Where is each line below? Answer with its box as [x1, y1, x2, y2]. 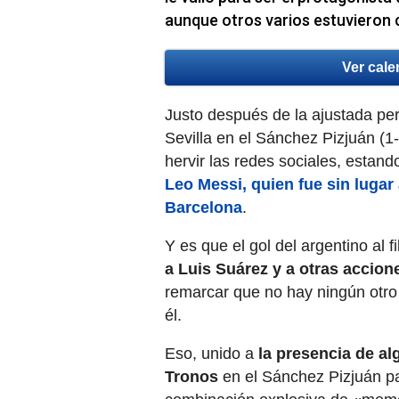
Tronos [165, 368, 218, 387]
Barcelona [165, 199, 242, 217]
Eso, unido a [165, 345, 254, 363]
